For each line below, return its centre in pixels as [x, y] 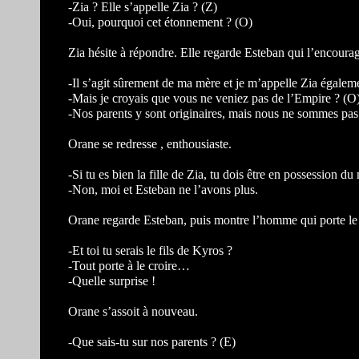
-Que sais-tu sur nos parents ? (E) [152, 342]
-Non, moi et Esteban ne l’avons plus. [163, 190]
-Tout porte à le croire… [129, 266]
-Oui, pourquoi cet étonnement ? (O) [160, 22]
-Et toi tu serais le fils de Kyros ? [150, 250]
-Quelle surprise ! [112, 281]
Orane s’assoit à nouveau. [133, 311]
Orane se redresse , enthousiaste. [150, 144]
